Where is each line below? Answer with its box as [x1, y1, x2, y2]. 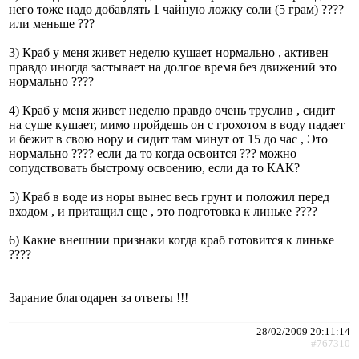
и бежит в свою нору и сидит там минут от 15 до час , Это [9, 131, 328, 146]
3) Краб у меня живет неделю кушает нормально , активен [9, 45, 329, 59]
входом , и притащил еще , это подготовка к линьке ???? [9, 204, 317, 218]
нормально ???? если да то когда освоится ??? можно [9, 146, 296, 160]
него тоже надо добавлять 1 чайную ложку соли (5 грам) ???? [9, 2, 344, 16]
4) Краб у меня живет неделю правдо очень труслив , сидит [9, 103, 335, 117]
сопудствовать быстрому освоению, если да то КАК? [9, 160, 300, 175]
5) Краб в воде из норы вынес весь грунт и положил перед [9, 189, 329, 204]
